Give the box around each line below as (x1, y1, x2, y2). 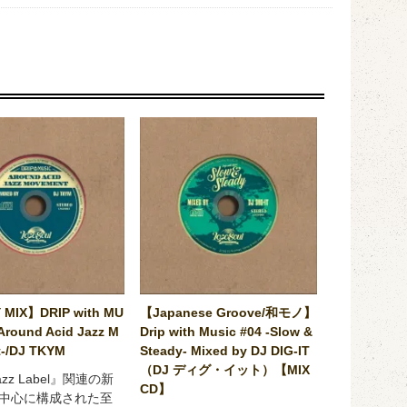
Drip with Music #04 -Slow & (139, 324, 313, 340)
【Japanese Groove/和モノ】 (139, 305, 316, 321)
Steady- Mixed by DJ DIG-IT (139, 343, 310, 359)
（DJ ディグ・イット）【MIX (139, 362, 310, 378)
